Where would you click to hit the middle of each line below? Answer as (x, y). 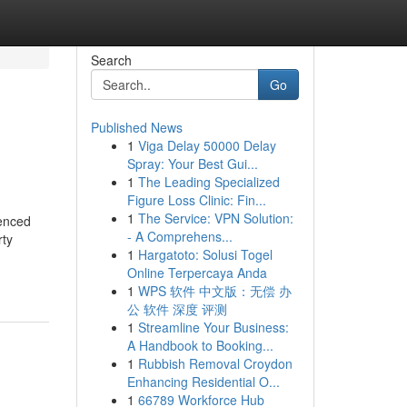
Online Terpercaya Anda (197, 273)
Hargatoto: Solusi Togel (205, 254)
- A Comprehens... (179, 236)
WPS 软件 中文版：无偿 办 (214, 291)
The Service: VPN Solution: (215, 218)
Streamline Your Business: (213, 327)
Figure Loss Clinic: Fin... (196, 200)
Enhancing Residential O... (203, 382)
